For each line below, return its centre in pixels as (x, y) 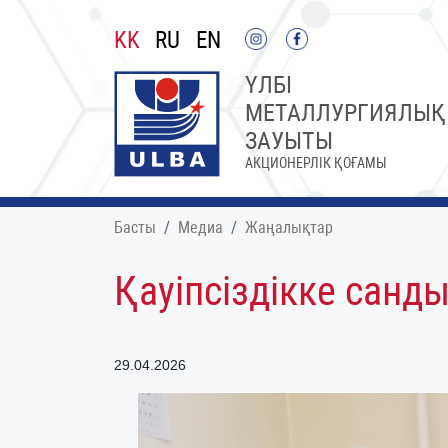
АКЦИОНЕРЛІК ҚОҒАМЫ (316, 163)
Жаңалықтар (289, 227)
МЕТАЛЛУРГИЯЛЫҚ (345, 113)
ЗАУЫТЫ (289, 141)
